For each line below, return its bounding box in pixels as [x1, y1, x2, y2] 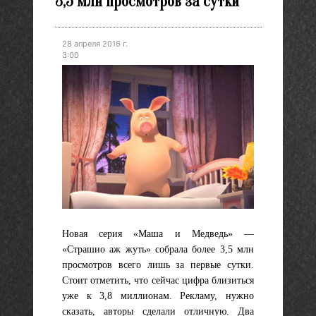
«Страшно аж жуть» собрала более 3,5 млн [62, 243, 254, 255]
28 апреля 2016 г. [62, 38, 128, 49]
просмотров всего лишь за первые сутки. [62, 259, 254, 270]
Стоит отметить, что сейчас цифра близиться [62, 274, 254, 286]
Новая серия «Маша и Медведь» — [62, 228, 254, 239]
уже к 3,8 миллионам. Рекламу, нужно [62, 290, 254, 301]
